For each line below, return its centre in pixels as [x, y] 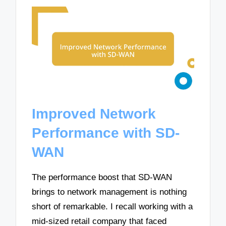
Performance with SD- [106, 133]
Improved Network [94, 114]
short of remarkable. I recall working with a [112, 206]
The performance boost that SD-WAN [102, 177]
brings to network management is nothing [109, 192]
